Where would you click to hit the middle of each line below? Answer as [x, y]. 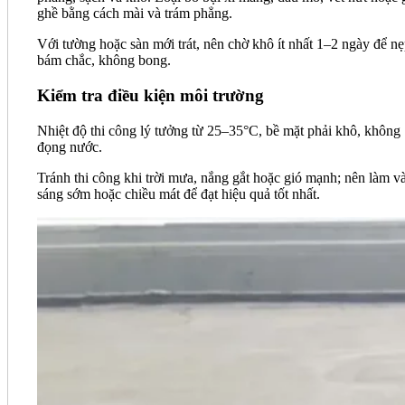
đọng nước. [71, 146]
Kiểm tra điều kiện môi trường [153, 96]
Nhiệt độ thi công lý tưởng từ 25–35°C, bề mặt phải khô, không [219, 130]
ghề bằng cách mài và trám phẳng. [135, 14]
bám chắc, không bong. [106, 61]
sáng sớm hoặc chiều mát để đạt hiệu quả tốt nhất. [179, 193]
